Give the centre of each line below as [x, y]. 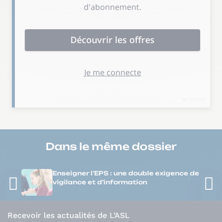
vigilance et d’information [100, 182]
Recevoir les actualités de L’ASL [69, 215]
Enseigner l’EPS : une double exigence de [126, 173]
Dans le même [88, 146]
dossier [154, 146]
